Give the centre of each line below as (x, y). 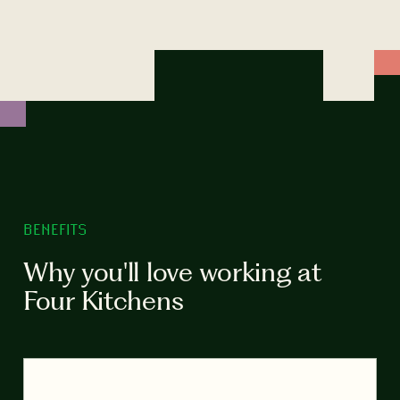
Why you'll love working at (172, 272)
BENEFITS (55, 229)
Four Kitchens (104, 301)
